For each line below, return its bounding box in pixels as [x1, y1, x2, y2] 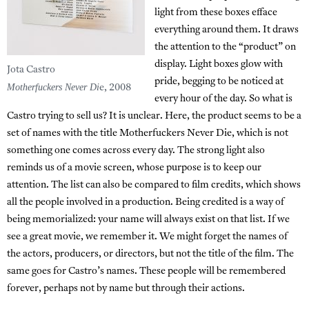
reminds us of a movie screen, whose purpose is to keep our [7, 163, 261, 174]
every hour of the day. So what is [154, 94, 292, 105]
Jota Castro [7, 65, 55, 76]
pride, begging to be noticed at [154, 77, 283, 88]
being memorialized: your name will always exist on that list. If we [7, 215, 290, 226]
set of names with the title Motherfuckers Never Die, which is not [7, 128, 288, 139]
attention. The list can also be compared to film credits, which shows [7, 180, 301, 191]
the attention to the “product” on [154, 42, 296, 53]
